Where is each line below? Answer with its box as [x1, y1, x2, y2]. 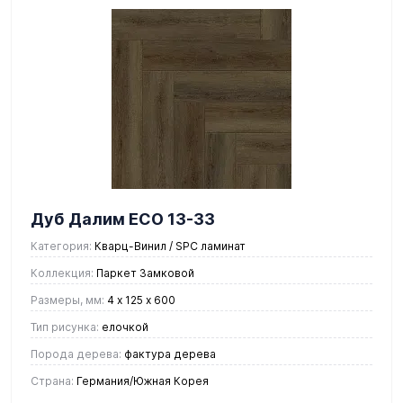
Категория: [31, 238, 92, 253]
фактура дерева [121, 346, 216, 361]
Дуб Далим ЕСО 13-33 [31, 209, 215, 228]
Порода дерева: [31, 346, 121, 361]
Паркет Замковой [94, 265, 194, 280]
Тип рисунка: [31, 319, 99, 334]
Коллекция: [31, 265, 94, 280]
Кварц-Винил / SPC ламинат [92, 238, 246, 253]
